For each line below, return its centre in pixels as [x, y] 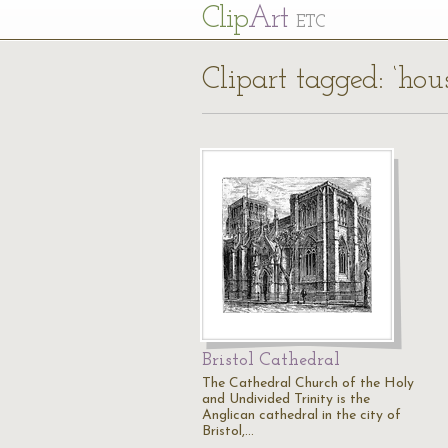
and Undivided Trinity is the [286, 399]
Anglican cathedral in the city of [301, 415]
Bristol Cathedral [271, 360]
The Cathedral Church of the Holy [308, 383]
